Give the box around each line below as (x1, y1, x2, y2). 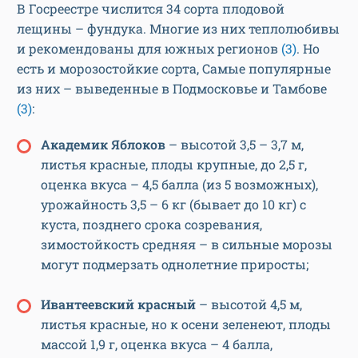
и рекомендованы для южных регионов (17, 40, 281, 58)
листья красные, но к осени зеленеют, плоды (41, 316, 331, 333)
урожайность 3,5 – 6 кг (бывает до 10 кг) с (41, 196, 306, 213)
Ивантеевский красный (41, 296, 199, 313)
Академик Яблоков (41, 136, 165, 153)
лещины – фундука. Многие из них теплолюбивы (17, 20, 340, 38)
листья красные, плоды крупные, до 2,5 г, (41, 156, 307, 173)
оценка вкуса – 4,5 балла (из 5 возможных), (41, 176, 318, 193)
